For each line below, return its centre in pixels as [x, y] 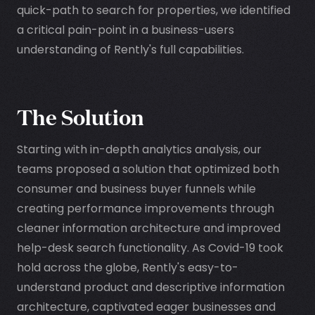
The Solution [81, 116]
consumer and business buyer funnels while [136, 188]
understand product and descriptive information [151, 287]
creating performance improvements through [146, 208]
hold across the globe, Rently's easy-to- [128, 267]
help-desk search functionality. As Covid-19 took [150, 247]
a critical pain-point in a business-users [126, 30]
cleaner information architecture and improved [149, 228]
